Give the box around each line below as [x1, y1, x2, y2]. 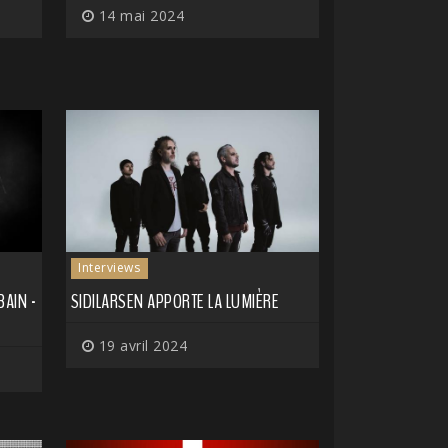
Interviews [78, 259, 141, 277]
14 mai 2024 [94, 5, 184, 25]
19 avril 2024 [94, 336, 187, 356]
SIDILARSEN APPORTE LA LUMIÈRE [70, 288, 279, 316]
